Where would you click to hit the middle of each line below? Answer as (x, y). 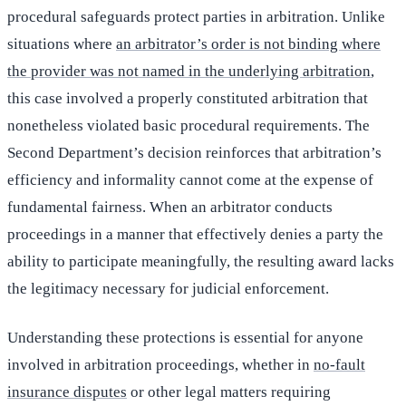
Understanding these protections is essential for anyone (185, 338)
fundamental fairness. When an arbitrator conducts (170, 208)
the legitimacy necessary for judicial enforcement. (168, 289)
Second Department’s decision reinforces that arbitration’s (194, 153)
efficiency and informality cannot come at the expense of (190, 180)
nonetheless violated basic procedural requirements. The (188, 126)
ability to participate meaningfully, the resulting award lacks (201, 262)
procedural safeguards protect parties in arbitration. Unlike (196, 17)
